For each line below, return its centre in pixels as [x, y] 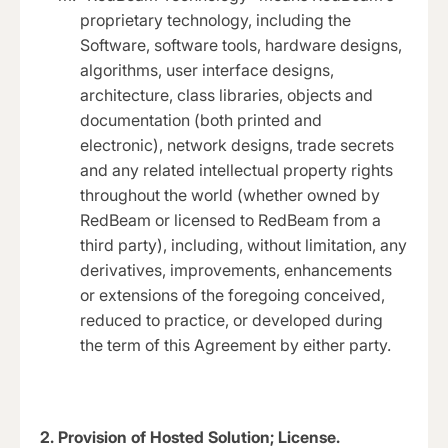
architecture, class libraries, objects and [226, 95]
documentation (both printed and [201, 120]
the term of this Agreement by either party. [235, 345]
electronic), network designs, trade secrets [237, 145]
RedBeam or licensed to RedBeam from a [230, 220]
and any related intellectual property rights [236, 170]
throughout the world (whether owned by [230, 195]
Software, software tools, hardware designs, [241, 45]
